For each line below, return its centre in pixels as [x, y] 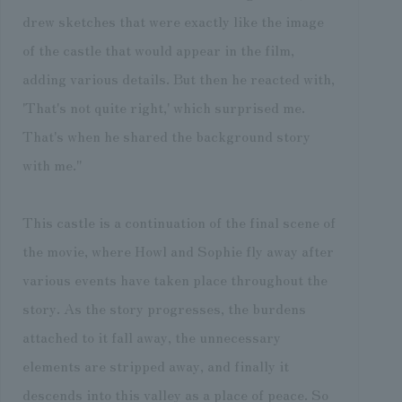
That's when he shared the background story [166, 136]
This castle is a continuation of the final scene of [179, 222]
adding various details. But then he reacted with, [178, 79]
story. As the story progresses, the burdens [164, 308]
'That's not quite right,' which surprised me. [163, 107]
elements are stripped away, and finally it [155, 366]
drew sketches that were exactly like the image [173, 21]
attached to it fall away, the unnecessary [151, 337]
